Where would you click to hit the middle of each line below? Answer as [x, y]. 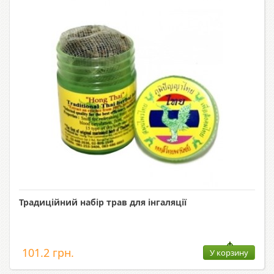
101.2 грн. [48, 253]
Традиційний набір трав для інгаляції [103, 202]
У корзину [229, 253]
